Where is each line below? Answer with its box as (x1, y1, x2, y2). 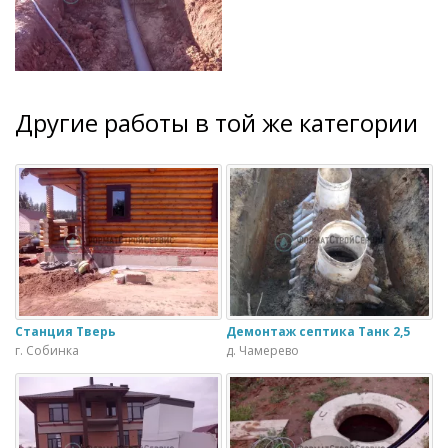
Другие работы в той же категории (15, 106, 418, 140)
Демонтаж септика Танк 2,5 (226, 323, 410, 341)
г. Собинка (15, 342, 79, 360)
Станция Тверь (15, 323, 116, 341)
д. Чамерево (226, 342, 299, 360)
